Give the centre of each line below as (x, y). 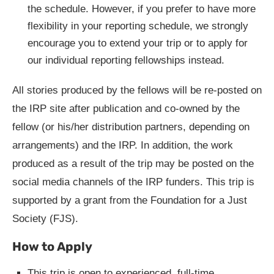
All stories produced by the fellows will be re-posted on (137, 91)
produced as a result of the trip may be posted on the (133, 164)
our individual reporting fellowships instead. (126, 61)
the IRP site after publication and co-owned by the (126, 109)
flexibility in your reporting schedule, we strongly (138, 26)
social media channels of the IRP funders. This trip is (133, 182)
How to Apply (52, 247)
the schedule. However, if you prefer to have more (142, 9)
